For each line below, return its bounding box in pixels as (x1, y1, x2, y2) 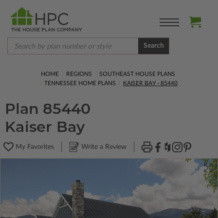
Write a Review (81, 144, 127, 150)
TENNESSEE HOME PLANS (44, 80, 116, 86)
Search (143, 42, 164, 49)
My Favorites (16, 144, 54, 150)
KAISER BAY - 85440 (123, 80, 178, 86)
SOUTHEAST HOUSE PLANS (99, 71, 176, 77)
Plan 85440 (5, 100, 91, 118)
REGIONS (66, 71, 92, 77)
